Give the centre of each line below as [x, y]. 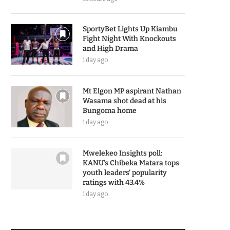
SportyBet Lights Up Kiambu [130, 29]
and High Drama [110, 49]
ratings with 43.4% [114, 183]
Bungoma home [110, 111]
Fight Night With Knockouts [129, 39]
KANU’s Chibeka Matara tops [131, 163]
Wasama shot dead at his [124, 101]
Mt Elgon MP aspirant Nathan [132, 91]
